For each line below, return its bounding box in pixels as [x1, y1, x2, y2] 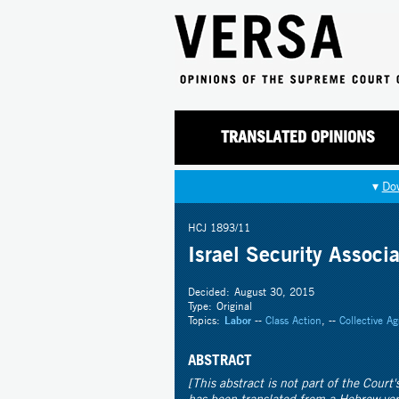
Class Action [265, 313, 322, 327]
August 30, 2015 [234, 284, 314, 298]
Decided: [188, 284, 230, 298]
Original [216, 298, 252, 313]
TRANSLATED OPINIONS [220, 127, 375, 147]
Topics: [188, 313, 220, 327]
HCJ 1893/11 [188, 220, 250, 234]
